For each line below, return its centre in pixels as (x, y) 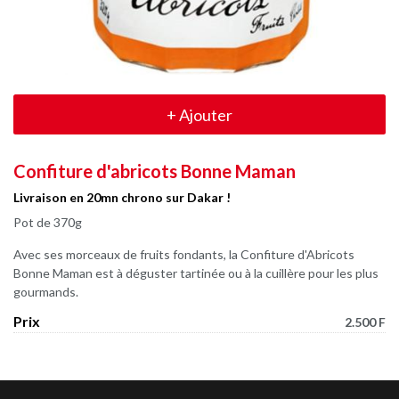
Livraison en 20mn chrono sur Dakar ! (122, 197)
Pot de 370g (48, 222)
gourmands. (46, 292)
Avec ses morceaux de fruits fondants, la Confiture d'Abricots (184, 254)
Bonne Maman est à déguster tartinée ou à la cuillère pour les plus (196, 273)
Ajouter (204, 114)
